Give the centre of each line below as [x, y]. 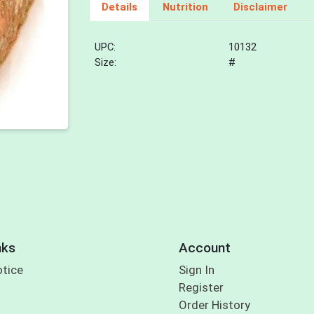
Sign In [196, 270]
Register [201, 288]
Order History [214, 305]
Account [204, 247]
